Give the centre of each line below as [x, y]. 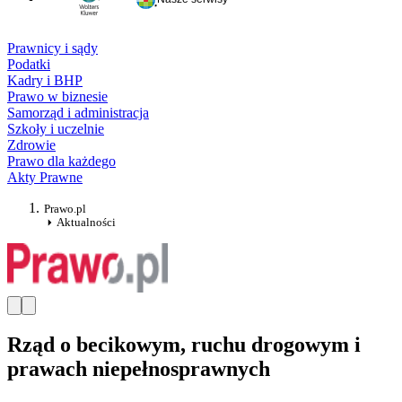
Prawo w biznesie [57, 97]
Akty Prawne [45, 178]
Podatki [29, 65]
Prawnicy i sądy [52, 48]
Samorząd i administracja [78, 113]
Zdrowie [31, 145]
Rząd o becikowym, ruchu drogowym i [184, 345]
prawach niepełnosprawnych [139, 369]
